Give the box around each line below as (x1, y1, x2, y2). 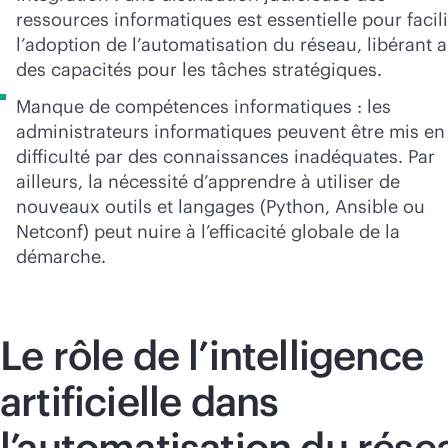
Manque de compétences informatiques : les (16, 95, 391, 118)
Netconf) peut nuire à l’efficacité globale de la (16, 220, 400, 243)
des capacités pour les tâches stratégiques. (16, 58, 382, 81)
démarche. (16, 245, 106, 268)
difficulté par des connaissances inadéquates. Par (16, 145, 435, 168)
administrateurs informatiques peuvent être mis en (16, 120, 445, 143)
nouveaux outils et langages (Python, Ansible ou (16, 195, 425, 218)
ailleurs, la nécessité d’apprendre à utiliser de (16, 170, 400, 193)
